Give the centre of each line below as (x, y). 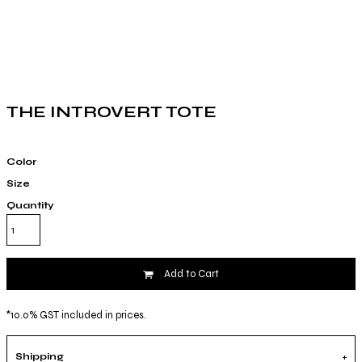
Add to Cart (192, 274)
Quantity (30, 206)
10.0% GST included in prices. (78, 316)
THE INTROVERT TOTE (112, 112)
